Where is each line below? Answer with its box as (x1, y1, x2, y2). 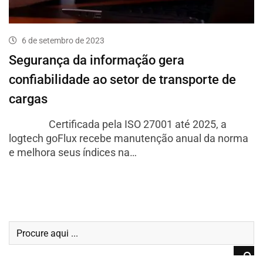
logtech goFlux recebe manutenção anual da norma (9, 132, 248, 145)
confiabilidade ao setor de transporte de (9, 72, 236, 87)
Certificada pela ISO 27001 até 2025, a (9, 118, 227, 131)
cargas (9, 92, 48, 107)
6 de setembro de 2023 (22, 36, 104, 46)
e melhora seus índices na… (9, 146, 137, 159)
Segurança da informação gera (9, 53, 184, 68)
